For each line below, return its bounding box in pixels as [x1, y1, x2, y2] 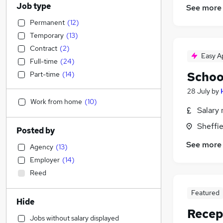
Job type [16, 1, 51, 11]
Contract [30, 44, 57, 53]
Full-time [30, 57, 58, 66]
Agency [30, 142, 53, 151]
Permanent [30, 18, 65, 27]
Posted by [16, 125, 55, 136]
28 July [187, 87, 210, 96]
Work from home [30, 97, 82, 106]
